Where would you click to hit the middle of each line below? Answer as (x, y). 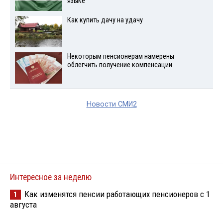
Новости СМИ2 (111, 104)
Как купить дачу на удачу (105, 20)
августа (23, 204)
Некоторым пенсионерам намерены (120, 56)
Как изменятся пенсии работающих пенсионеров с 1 (117, 194)
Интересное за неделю (51, 177)
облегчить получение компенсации (119, 65)
